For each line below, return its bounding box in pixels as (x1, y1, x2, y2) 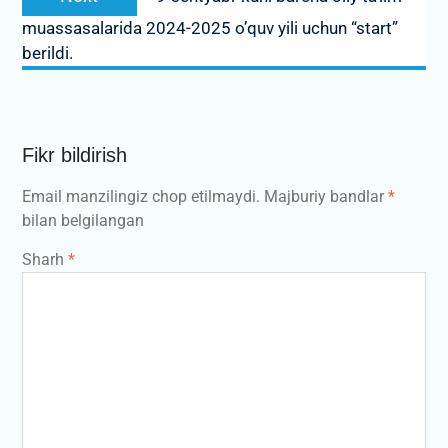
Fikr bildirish (21, 143, 127, 166)
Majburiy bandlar (263, 186, 388, 206)
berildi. (21, 42, 73, 63)
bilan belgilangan (21, 210, 144, 230)
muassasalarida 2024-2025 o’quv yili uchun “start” (21, 17, 398, 38)
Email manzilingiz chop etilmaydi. (21, 186, 260, 206)
